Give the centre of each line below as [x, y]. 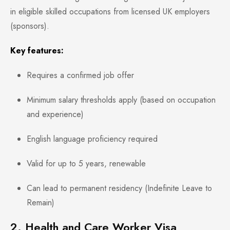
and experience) [55, 114]
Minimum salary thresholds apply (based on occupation [121, 100]
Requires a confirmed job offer [80, 75]
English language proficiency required [92, 139]
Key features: [37, 51]
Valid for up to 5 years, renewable [86, 164]
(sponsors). [30, 26]
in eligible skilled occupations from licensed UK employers [110, 12]
